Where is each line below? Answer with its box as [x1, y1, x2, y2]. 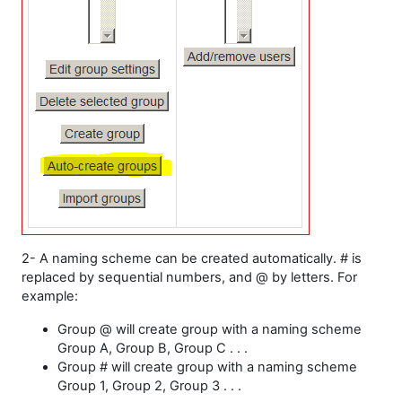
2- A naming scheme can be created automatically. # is [22, 250, 362, 267]
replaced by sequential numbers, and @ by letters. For [22, 269, 357, 285]
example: [22, 288, 78, 304]
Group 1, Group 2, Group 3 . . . [57, 378, 241, 394]
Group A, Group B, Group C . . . [57, 340, 248, 356]
